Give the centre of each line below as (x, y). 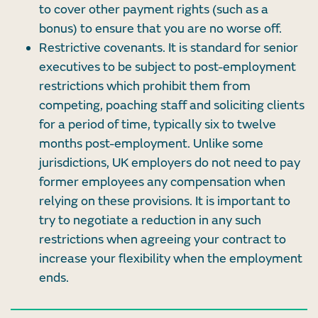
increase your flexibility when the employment (171, 259)
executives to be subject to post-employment (168, 67)
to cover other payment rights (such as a (154, 10)
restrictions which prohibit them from (145, 87)
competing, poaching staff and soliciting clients (172, 106)
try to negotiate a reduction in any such (150, 221)
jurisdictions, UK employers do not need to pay (170, 163)
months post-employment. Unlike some (151, 144)
